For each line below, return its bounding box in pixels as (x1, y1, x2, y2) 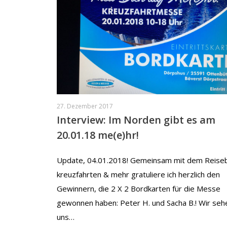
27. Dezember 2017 (57, 101, 113, 110)
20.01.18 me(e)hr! (57, 128, 139, 142)
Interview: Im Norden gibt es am (57, 112, 215, 127)
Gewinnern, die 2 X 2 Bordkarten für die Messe (57, 183, 220, 194)
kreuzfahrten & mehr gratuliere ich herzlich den (57, 169, 220, 179)
